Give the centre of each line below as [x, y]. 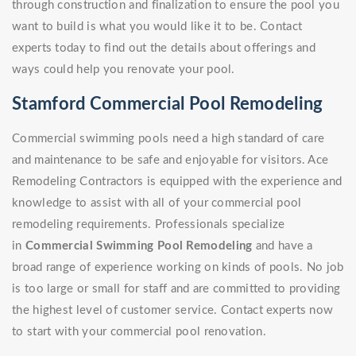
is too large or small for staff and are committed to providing [176, 289]
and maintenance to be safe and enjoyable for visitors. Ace [170, 161]
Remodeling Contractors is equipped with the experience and [177, 182]
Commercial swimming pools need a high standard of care [168, 139]
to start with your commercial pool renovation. [139, 332]
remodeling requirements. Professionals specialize [149, 225]
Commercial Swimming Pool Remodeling [139, 246]
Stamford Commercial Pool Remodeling [168, 104]
